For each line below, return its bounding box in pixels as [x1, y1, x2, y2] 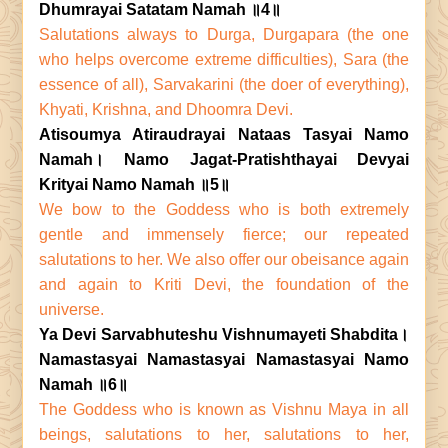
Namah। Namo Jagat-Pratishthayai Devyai [39, 151, 409, 168]
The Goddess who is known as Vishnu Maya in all [39, 401, 409, 418]
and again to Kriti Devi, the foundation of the [39, 276, 409, 293]
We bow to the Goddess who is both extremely [39, 201, 409, 218]
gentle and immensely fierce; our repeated [39, 226, 409, 243]
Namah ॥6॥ [39, 376, 128, 393]
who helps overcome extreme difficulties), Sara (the [39, 51, 409, 68]
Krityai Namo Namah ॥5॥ [39, 176, 230, 193]
